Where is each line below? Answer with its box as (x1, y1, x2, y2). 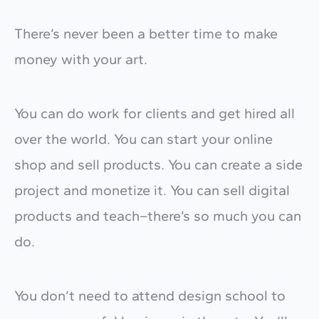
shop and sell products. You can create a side (14, 155, 303, 173)
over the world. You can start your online (14, 130, 273, 147)
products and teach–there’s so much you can (14, 206, 301, 224)
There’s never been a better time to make (14, 24, 278, 42)
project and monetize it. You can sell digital (14, 181, 290, 199)
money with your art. (14, 50, 147, 68)
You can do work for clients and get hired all (14, 104, 295, 122)
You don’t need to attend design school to (14, 286, 286, 304)
